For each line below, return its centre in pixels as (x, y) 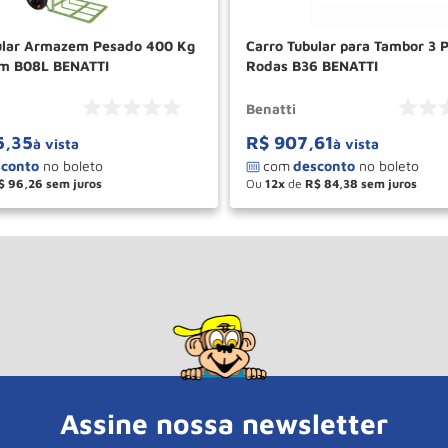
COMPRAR (136, 207)
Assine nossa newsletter (224, 424)
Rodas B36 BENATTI (312, 66)
